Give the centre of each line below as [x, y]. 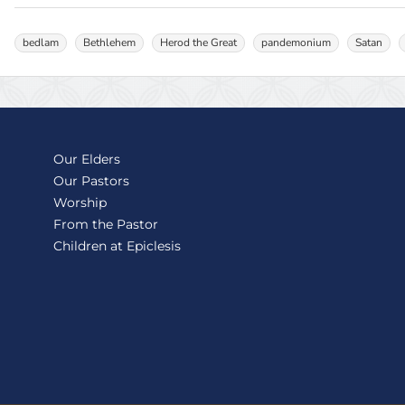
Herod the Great [199, 43]
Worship [80, 203]
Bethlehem [110, 43]
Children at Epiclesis [118, 246]
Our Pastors [92, 181]
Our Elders [87, 160]
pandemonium [297, 43]
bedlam [41, 43]
